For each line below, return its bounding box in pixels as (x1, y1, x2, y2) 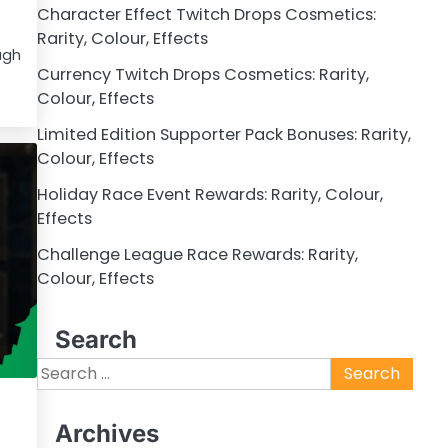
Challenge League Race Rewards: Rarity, (36, 242, 358, 266)
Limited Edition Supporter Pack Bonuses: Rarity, (36, 122, 411, 146)
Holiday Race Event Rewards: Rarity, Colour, (36, 182, 383, 206)
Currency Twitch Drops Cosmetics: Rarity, (36, 62, 369, 86)
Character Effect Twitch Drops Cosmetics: (36, 2, 376, 26)
